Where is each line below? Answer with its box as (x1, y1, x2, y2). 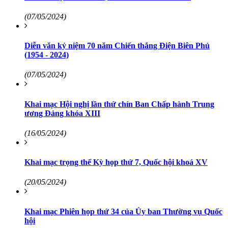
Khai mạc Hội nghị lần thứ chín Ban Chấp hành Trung (24, 99, 214, 108)
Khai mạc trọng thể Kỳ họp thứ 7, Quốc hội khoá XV (24, 158, 208, 167)
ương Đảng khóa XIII (24, 108, 100, 118)
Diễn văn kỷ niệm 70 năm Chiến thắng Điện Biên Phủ (24, 41, 210, 50)
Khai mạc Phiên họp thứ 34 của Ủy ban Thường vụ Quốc (24, 207, 222, 216)
